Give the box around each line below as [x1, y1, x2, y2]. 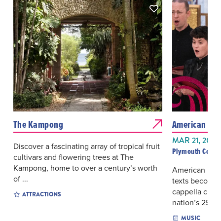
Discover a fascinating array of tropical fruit [13, 141, 160, 152]
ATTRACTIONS [22, 190, 61, 199]
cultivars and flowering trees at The [13, 151, 134, 163]
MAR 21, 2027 [172, 135, 219, 147]
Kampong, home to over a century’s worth [13, 162, 157, 174]
